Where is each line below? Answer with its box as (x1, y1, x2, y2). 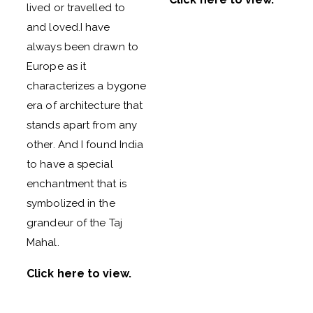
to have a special (27, 158, 113, 170)
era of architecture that (27, 99, 143, 112)
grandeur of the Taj (27, 217, 122, 229)
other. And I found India (27, 138, 144, 151)
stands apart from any (27, 119, 138, 131)
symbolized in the (27, 197, 115, 210)
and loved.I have (27, 21, 110, 34)
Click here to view (27, 267, 129, 280)
